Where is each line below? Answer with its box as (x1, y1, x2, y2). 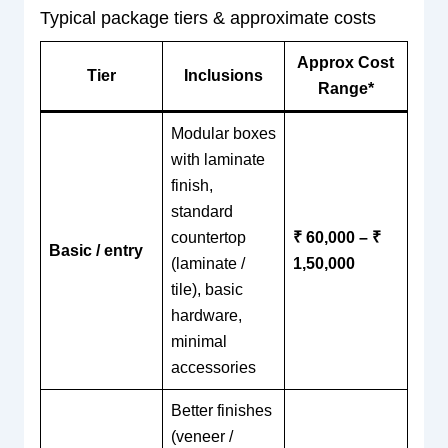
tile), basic (170, 280, 243, 298)
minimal (170, 332, 227, 350)
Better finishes (170, 401, 272, 419)
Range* (317, 79, 374, 97)
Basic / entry (48, 241, 143, 259)
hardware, (170, 306, 242, 324)
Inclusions (183, 66, 263, 84)
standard (170, 202, 233, 220)
